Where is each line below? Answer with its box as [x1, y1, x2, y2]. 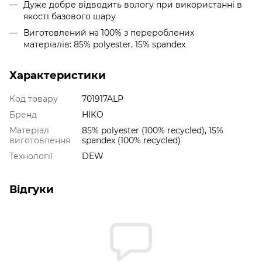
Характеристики [9, 68, 106, 82]
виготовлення [9, 135, 70, 146]
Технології [9, 150, 53, 161]
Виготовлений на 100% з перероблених [23, 27, 194, 38]
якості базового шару [23, 11, 116, 22]
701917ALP [82, 93, 123, 104]
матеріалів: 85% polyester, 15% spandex [23, 39, 185, 50]
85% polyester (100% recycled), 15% [82, 125, 223, 136]
